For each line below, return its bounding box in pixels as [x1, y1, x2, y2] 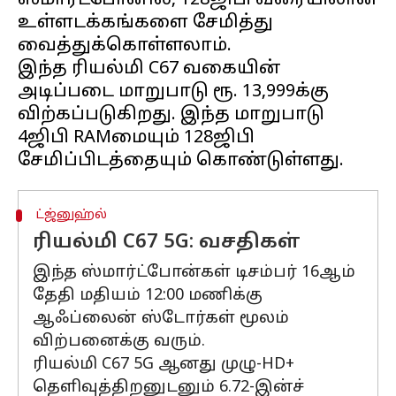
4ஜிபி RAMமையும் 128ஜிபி [18, 127, 255, 148]
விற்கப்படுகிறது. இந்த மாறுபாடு [18, 104, 324, 126]
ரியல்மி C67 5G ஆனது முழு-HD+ [33, 354, 294, 375]
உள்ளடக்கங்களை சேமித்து [18, 12, 273, 34]
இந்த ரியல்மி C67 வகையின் [18, 58, 281, 80]
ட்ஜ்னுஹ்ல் [35, 208, 107, 223]
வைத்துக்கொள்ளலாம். [18, 35, 232, 57]
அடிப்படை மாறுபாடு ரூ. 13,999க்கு [18, 81, 329, 103]
